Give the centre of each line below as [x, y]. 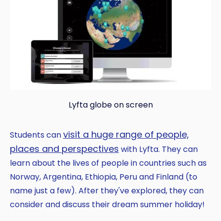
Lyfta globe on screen [110, 105]
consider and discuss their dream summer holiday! [107, 204]
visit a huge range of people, [126, 134]
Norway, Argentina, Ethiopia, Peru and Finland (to [104, 177]
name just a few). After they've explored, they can [107, 190]
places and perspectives [64, 148]
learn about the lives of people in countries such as [108, 163]
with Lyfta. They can [158, 149]
